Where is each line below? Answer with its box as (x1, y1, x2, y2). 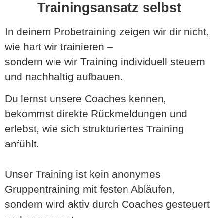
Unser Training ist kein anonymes (5, 168, 161, 180)
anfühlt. (5, 138, 39, 150)
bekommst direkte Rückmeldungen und (5, 108, 187, 120)
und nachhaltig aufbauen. (5, 71, 123, 82)
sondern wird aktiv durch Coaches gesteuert (5, 199, 210, 210)
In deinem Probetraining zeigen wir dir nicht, (5, 25, 209, 37)
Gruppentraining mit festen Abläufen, (5, 183, 175, 195)
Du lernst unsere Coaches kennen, (5, 93, 166, 105)
